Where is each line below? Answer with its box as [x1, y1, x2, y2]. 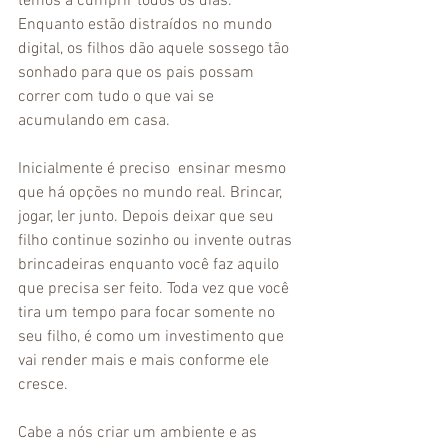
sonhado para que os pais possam [18, 63, 258, 83]
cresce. [18, 375, 72, 395]
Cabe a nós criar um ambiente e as [18, 423, 261, 443]
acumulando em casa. [18, 111, 174, 131]
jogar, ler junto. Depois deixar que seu [18, 207, 278, 227]
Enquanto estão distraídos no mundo [18, 15, 276, 35]
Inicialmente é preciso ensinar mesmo [18, 159, 290, 179]
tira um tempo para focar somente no [18, 303, 279, 323]
